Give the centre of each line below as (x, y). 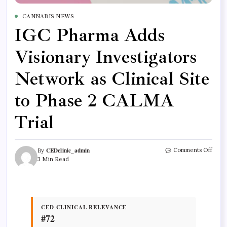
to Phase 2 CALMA (94, 100)
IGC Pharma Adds (90, 35)
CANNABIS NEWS (48, 16)
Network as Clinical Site (112, 79)
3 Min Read (53, 159)
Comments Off (193, 150)
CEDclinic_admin (68, 150)
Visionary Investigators (106, 57)
